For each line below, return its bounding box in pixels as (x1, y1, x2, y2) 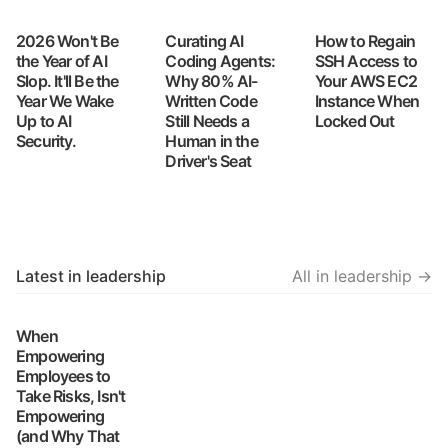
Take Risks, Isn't (16, 386, 126, 406)
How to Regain (314, 31, 416, 51)
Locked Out (314, 111, 395, 131)
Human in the (165, 131, 258, 151)
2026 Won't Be (16, 31, 119, 51)
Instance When (314, 91, 420, 111)
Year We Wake (16, 91, 114, 111)
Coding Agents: (165, 51, 276, 71)
